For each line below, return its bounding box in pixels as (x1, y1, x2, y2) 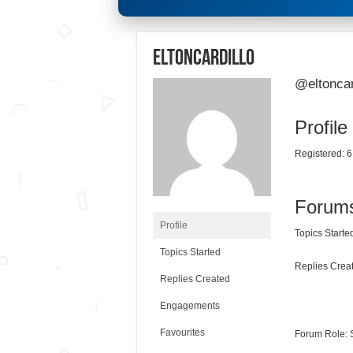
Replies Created (159, 273, 230, 285)
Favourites (159, 327, 205, 339)
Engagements (159, 300, 220, 312)
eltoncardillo (152, 48, 255, 71)
